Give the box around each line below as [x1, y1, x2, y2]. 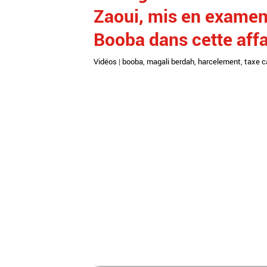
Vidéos [94, 56, 117, 67]
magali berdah [147, 56, 194, 67]
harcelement [198, 56, 241, 67]
